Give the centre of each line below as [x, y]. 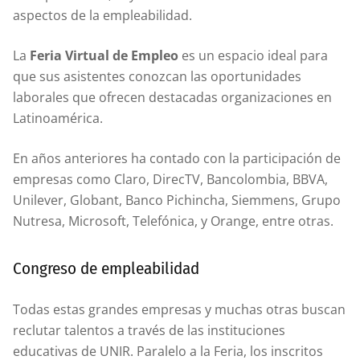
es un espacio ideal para [253, 55]
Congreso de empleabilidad [106, 268]
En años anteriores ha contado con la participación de [177, 158]
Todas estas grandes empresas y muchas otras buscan [179, 309]
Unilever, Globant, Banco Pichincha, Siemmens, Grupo [177, 200]
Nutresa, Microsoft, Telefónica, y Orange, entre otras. [173, 221]
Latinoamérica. [58, 118]
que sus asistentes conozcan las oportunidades [157, 76]
